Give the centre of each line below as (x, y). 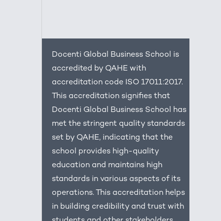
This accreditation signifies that (111, 97)
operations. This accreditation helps (119, 193)
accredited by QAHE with (99, 69)
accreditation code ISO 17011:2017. (118, 83)
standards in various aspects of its (116, 180)
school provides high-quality (106, 152)
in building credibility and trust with (118, 207)
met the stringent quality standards (119, 124)
